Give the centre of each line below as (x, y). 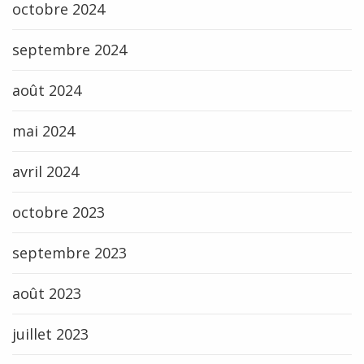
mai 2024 (43, 131)
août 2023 (47, 293)
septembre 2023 (69, 253)
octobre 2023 (58, 212)
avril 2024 (45, 171)
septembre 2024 (69, 50)
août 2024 (47, 90)
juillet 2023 (50, 334)
